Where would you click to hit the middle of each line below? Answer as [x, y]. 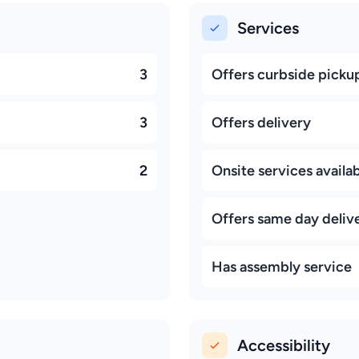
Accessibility [284, 345]
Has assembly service [282, 267]
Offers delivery [261, 123]
